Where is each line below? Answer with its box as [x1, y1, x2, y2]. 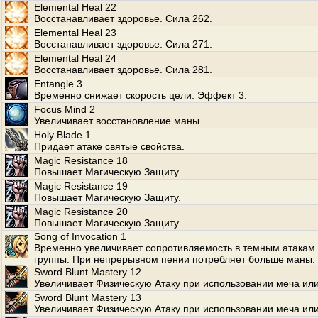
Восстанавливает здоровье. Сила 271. [34, 38, 212, 50]
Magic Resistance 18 [34, 155, 128, 166]
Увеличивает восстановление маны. [34, 115, 202, 126]
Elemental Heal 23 [34, 27, 116, 38]
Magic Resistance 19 [34, 180, 128, 192]
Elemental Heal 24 [34, 53, 116, 64]
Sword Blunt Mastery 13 [34, 292, 141, 303]
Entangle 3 [34, 78, 82, 89]
